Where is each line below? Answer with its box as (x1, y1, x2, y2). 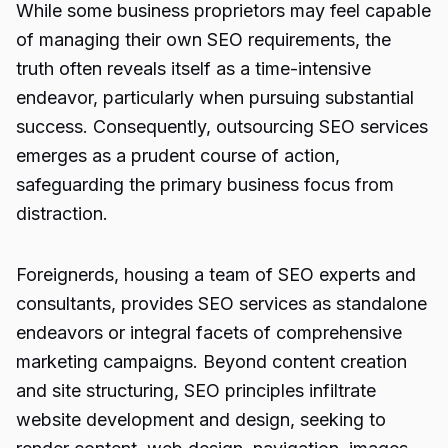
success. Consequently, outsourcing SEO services (16, 116, 428, 137)
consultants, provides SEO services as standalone (16, 293, 427, 314)
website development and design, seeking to (16, 409, 386, 430)
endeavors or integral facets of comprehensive (16, 322, 402, 343)
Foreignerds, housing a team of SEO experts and (16, 264, 416, 285)
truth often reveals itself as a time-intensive (16, 58, 371, 79)
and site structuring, (16, 380, 184, 401)
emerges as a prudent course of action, (16, 145, 340, 166)
